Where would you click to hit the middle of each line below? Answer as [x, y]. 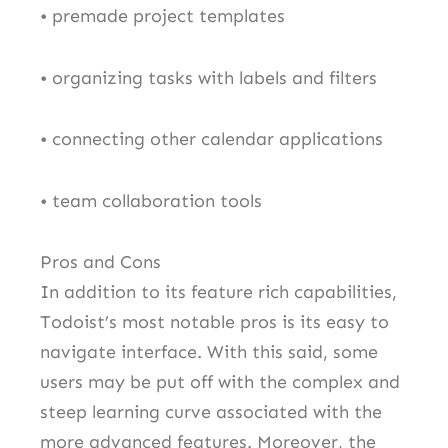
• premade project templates [162, 16]
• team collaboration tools [151, 200]
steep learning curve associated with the [211, 412]
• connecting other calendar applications [211, 139]
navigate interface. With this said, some [209, 352]
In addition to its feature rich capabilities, [218, 292]
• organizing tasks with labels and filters [208, 77]
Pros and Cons [100, 262]
